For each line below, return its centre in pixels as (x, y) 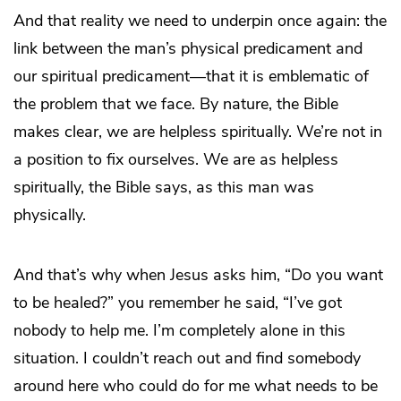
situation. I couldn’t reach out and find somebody (187, 358)
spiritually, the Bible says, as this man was (164, 188)
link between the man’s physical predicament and (188, 49)
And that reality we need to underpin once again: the (200, 21)
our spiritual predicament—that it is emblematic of (191, 77)
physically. (50, 215)
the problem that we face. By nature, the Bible (176, 104)
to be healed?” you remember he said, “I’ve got (178, 303)
